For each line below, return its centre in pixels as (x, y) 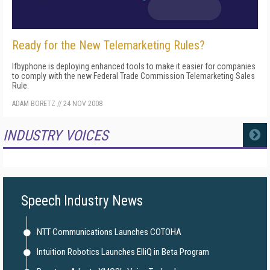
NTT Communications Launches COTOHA (109, 232)
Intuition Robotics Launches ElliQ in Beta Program (123, 252)
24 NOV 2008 (83, 104)
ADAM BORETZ (34, 104)
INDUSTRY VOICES (55, 136)
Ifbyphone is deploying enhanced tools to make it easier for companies (134, 66)
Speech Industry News (82, 201)
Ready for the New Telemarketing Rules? (108, 45)
